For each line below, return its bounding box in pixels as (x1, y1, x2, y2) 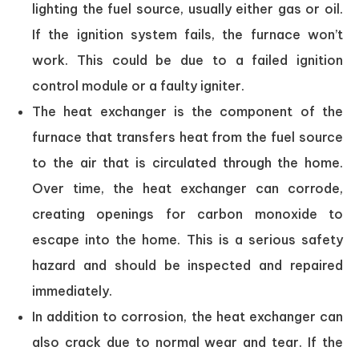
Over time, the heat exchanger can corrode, (32, 179, 343, 196)
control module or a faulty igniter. (32, 77, 244, 94)
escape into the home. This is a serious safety (32, 231, 343, 248)
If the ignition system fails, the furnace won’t (32, 26, 343, 42)
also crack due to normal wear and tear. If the (32, 333, 343, 350)
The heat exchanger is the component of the (32, 103, 343, 119)
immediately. (32, 282, 112, 299)
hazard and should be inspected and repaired (32, 256, 343, 273)
